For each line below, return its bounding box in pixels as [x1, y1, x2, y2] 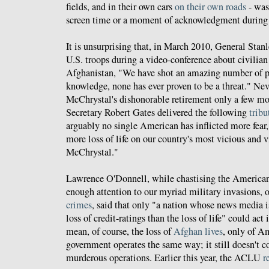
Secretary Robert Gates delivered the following [66, 105, 249, 119]
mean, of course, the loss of [66, 224, 174, 238]
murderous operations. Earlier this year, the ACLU [66, 250, 263, 264]
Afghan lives [174, 224, 223, 238]
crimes [66, 198, 92, 211]
